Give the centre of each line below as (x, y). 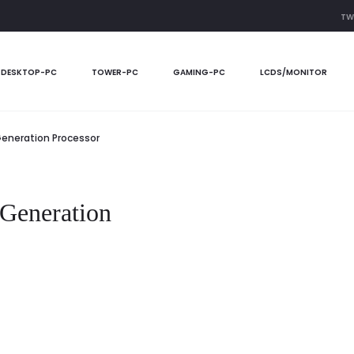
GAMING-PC (199, 73)
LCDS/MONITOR (293, 73)
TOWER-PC (115, 73)
